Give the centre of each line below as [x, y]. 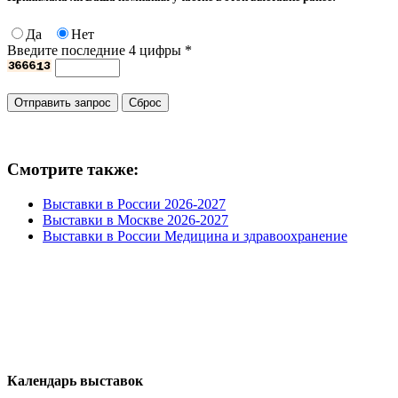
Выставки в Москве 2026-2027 [135, 220]
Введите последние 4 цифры [96, 50]
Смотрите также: [73, 170]
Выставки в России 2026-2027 [134, 204]
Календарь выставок [75, 381]
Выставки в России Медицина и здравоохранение [195, 236]
